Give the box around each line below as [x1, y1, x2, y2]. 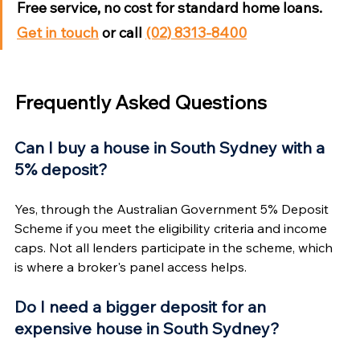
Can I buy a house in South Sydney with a [14, 137, 329, 157]
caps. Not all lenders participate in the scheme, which [14, 239, 336, 256]
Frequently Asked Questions [14, 89, 267, 114]
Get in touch [17, 22, 99, 42]
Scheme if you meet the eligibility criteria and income [14, 219, 330, 236]
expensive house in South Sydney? [14, 317, 280, 338]
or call [99, 22, 145, 42]
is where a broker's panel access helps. [14, 258, 247, 275]
